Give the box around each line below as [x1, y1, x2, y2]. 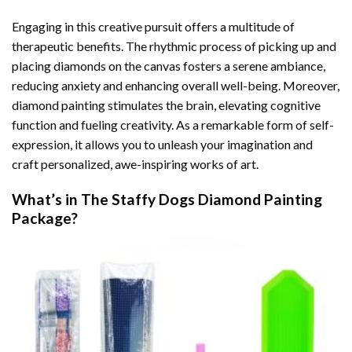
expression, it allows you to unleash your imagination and [12, 136, 313, 152]
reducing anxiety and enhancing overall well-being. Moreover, [12, 77, 339, 93]
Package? [12, 208, 78, 227]
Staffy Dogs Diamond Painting [112, 189, 322, 208]
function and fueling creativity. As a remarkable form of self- [12, 116, 334, 132]
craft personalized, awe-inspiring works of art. [12, 156, 258, 171]
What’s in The [12, 189, 112, 208]
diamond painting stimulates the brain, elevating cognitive [12, 97, 321, 112]
